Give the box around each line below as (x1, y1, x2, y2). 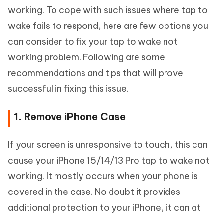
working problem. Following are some (8, 52, 165, 63)
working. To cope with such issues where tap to (8, 4, 208, 16)
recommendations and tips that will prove (8, 67, 183, 79)
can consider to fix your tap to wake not (8, 36, 178, 48)
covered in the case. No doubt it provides (8, 186, 180, 198)
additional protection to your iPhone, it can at (8, 202, 201, 214)
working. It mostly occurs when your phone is (8, 170, 198, 182)
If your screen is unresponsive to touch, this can (8, 139, 208, 151)
